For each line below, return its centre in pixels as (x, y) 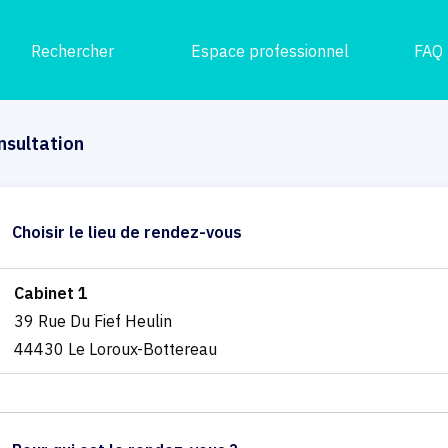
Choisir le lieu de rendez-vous (126, 231)
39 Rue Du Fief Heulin (92, 320)
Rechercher (72, 51)
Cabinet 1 (50, 292)
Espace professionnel (270, 51)
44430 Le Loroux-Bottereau (115, 348)
